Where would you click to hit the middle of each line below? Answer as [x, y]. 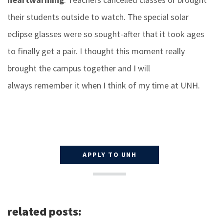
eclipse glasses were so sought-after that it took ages [106, 34]
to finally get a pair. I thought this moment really [96, 51]
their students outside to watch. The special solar [98, 17]
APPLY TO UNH [109, 155]
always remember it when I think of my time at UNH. [104, 86]
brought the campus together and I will [79, 68]
